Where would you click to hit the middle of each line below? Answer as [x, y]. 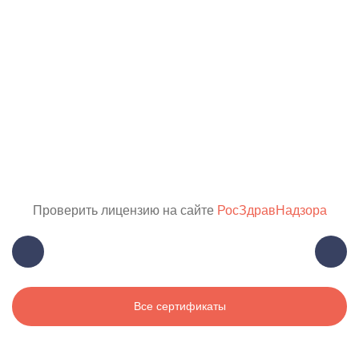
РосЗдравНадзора [272, 211]
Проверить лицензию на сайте [125, 211]
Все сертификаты [179, 307]
